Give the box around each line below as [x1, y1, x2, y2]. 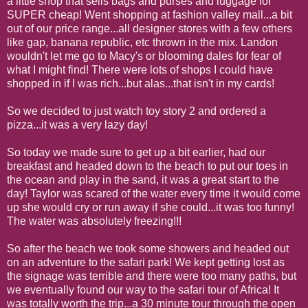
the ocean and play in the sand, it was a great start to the [7, 173, 279, 186]
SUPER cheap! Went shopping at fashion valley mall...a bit [7, 8, 292, 21]
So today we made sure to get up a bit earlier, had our [7, 146, 265, 158]
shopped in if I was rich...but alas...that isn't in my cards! [7, 77, 274, 89]
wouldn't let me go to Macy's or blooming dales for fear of [7, 49, 281, 62]
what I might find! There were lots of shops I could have [7, 63, 273, 76]
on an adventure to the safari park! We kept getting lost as [7, 256, 285, 268]
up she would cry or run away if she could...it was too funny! [7, 201, 294, 213]
